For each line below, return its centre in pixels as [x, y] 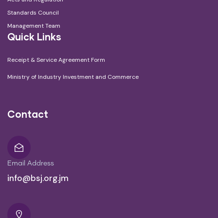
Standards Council [33, 13]
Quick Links [34, 37]
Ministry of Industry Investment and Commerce [73, 77]
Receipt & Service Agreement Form [56, 60]
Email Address [31, 164]
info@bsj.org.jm [38, 178]
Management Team [34, 26]
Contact [28, 114]
